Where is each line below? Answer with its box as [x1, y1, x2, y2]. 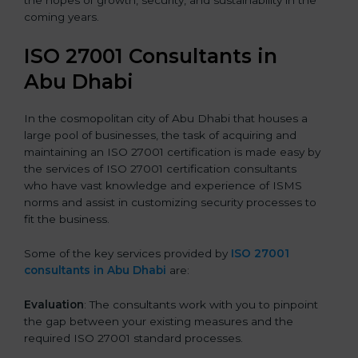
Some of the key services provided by [24, 247, 228, 261]
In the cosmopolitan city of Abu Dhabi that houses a [24, 112, 308, 125]
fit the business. [24, 213, 109, 226]
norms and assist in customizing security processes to [24, 196, 316, 209]
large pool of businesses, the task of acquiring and [24, 129, 296, 142]
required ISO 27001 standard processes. [24, 332, 243, 345]
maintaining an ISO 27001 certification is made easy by [24, 145, 320, 159]
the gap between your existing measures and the [24, 315, 293, 328]
